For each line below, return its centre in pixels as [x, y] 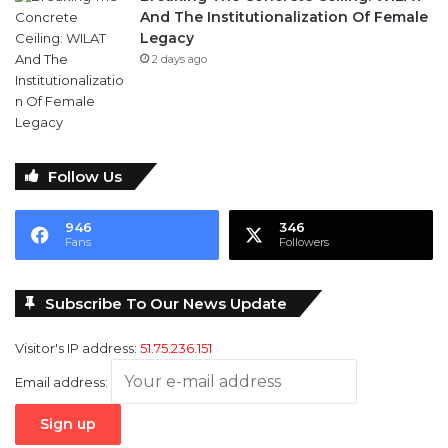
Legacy [167, 38]
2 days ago [179, 59]
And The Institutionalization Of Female [284, 17]
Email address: [63, 382]
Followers [304, 242]
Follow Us [85, 177]
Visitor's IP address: [77, 348]
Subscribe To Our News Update [166, 304]
